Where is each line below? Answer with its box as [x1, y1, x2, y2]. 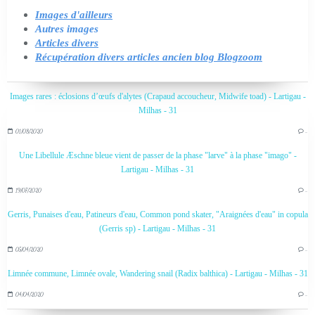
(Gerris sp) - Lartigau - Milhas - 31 [99, 223, 216, 233]
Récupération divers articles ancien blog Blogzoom [35, 51, 262, 63]
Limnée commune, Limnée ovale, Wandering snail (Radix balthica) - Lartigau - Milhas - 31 [7, 268, 308, 278]
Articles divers [35, 37, 98, 49]
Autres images [35, 22, 98, 34]
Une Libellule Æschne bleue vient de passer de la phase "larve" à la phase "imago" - [18, 150, 297, 160]
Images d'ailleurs [35, 8, 112, 20]
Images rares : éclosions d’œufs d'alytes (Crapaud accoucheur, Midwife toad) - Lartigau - [9, 91, 306, 101]
